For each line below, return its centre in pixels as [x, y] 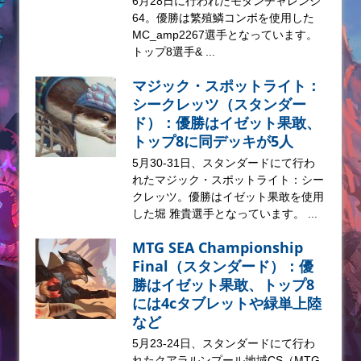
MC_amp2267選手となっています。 [225, 34]
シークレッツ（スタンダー [219, 104]
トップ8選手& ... [174, 51]
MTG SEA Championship [218, 247]
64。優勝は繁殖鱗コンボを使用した [223, 17]
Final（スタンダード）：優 [223, 266]
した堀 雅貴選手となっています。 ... [225, 213]
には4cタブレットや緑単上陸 [227, 303]
